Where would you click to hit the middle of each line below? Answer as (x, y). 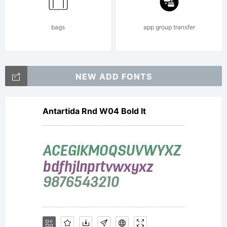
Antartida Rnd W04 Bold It (94, 111)
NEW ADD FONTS (113, 77)
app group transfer (169, 27)
